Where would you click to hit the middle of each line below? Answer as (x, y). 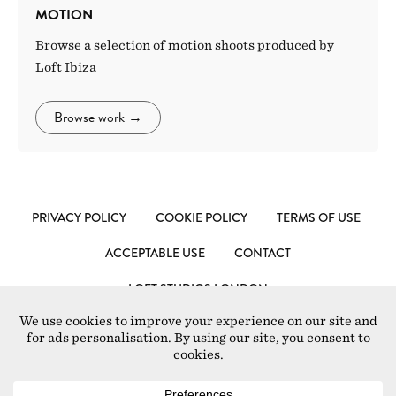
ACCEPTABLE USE (155, 253)
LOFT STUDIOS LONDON (198, 289)
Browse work (89, 118)
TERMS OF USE (318, 218)
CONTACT (263, 253)
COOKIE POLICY (201, 218)
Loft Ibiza (66, 68)
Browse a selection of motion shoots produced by (185, 46)
